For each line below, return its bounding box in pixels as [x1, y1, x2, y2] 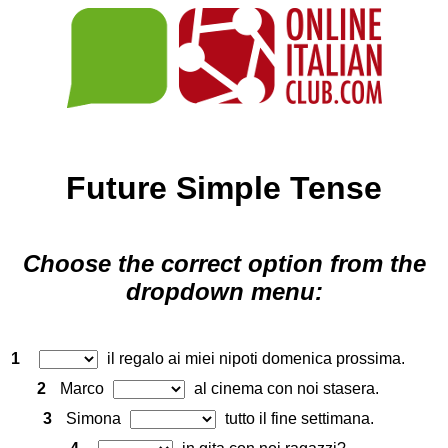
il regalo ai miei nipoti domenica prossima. [103, 350, 405, 368]
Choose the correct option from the [22, 250, 426, 278]
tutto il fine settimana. [220, 410, 374, 428]
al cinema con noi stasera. [190, 380, 379, 398]
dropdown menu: [125, 278, 323, 306]
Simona [65, 410, 125, 428]
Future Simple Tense [66, 170, 382, 206]
